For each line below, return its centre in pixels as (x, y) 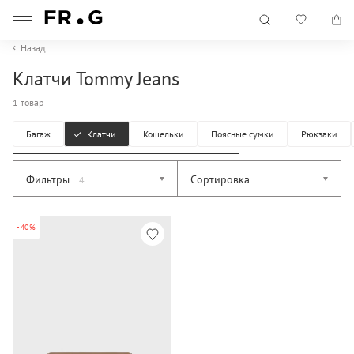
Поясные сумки (243, 134)
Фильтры (49, 179)
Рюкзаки (319, 134)
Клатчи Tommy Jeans (96, 79)
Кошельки (164, 134)
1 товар (28, 102)
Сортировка (220, 179)
